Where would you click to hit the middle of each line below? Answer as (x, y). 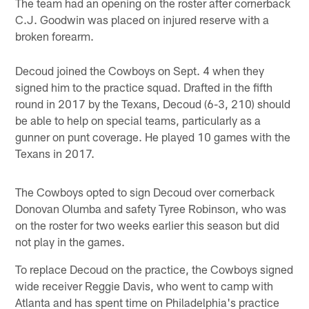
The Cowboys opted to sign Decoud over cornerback (145, 191)
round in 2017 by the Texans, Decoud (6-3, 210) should (153, 103)
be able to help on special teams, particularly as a (138, 120)
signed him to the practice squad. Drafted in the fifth (144, 87)
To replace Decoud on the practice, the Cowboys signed (154, 269)
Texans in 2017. (55, 153)
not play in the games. (70, 241)
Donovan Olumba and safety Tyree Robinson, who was (151, 208)
